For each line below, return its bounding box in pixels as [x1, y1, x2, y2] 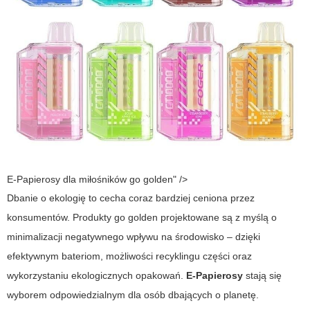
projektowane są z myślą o [158, 212, 277, 224]
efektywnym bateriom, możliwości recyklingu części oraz [7, 250, 252, 262]
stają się [243, 270, 282, 282]
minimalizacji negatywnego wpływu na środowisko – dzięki [7, 231, 260, 243]
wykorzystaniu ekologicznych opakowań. [7, 270, 186, 282]
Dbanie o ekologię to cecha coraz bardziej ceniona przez [7, 192, 255, 204]
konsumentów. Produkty [7, 212, 114, 224]
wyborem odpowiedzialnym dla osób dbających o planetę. [7, 289, 259, 301]
